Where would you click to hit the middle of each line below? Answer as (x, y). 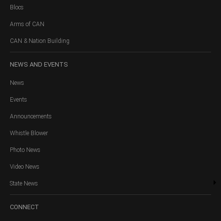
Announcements (31, 117)
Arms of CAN (27, 24)
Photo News (25, 150)
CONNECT (24, 207)
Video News (25, 167)
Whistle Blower (29, 133)
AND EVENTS (48, 65)
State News (24, 184)
